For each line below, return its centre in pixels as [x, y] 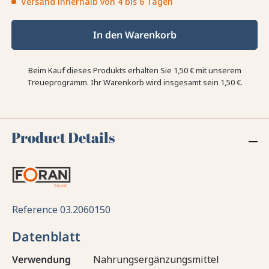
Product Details [63, 138]
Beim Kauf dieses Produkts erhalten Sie [101, 71]
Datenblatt [46, 236]
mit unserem [217, 71]
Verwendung [41, 259]
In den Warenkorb [134, 35]
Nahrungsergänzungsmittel [156, 259]
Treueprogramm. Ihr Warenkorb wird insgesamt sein [123, 83]
